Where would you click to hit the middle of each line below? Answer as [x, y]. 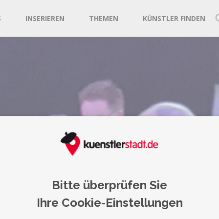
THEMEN [104, 18]
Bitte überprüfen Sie [109, 185]
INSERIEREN [45, 18]
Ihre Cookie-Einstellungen [109, 203]
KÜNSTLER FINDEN [174, 18]
